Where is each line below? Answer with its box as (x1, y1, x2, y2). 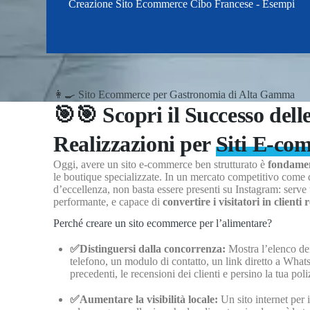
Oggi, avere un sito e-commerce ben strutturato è (53, 158, 268, 170)
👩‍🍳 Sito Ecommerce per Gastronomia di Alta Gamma (53, 89, 295, 100)
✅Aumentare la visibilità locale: (70, 293, 221, 306)
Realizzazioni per (53, 131, 216, 156)
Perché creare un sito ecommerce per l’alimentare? (53, 217, 273, 229)
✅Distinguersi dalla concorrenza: (70, 242, 229, 255)
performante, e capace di (53, 196, 163, 208)
